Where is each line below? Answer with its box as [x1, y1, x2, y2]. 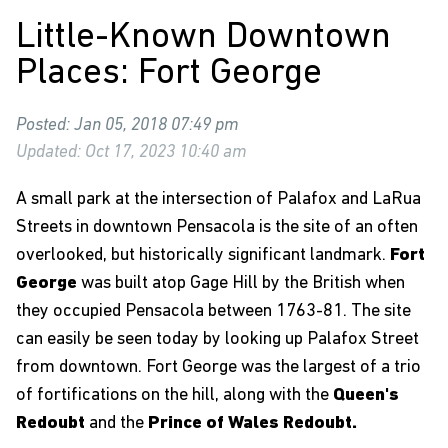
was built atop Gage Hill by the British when [77, 273, 405, 294]
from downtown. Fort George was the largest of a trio [16, 357, 421, 378]
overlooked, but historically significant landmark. [16, 245, 390, 266]
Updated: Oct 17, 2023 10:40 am [16, 142, 247, 163]
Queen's [333, 385, 399, 406]
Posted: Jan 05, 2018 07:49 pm [16, 115, 239, 136]
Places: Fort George [16, 52, 322, 96]
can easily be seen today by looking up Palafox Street [16, 329, 419, 350]
